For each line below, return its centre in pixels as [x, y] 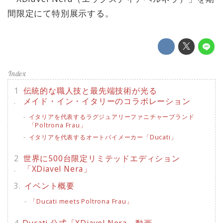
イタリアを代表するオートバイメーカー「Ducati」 [103, 137]
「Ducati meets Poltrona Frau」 [81, 202]
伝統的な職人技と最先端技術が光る [90, 90]
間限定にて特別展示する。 [61, 13]
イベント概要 [50, 185]
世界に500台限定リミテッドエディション [102, 159]
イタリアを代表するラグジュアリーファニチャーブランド [111, 117]
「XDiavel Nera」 [57, 169]
